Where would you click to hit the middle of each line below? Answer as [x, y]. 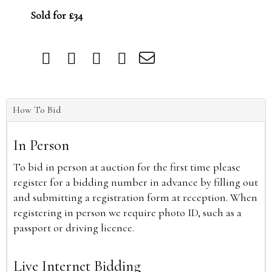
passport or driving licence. [74, 228]
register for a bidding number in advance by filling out [136, 182]
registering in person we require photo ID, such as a [127, 212]
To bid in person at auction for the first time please [127, 167]
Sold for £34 [56, 15]
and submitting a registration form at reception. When [135, 197]
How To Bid [37, 110]
